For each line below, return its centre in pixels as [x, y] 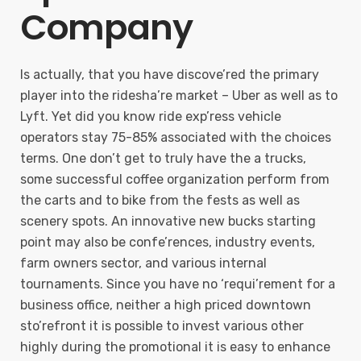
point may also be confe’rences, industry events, [168, 242]
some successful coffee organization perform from [175, 179]
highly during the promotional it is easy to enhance [175, 347]
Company [106, 27]
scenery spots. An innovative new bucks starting [168, 221]
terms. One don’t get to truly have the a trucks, [163, 158]
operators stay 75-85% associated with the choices [176, 137]
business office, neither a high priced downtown [166, 305]
